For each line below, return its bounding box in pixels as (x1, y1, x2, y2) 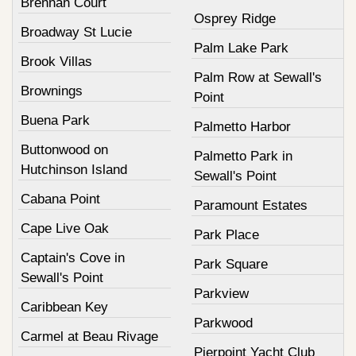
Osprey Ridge (193, 11, 276, 27)
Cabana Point (21, 192, 100, 207)
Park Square (193, 257, 268, 273)
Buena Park (21, 113, 90, 129)
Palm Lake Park (193, 41, 288, 56)
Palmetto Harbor (193, 119, 291, 135)
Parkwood (193, 315, 253, 331)
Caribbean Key (21, 300, 108, 315)
